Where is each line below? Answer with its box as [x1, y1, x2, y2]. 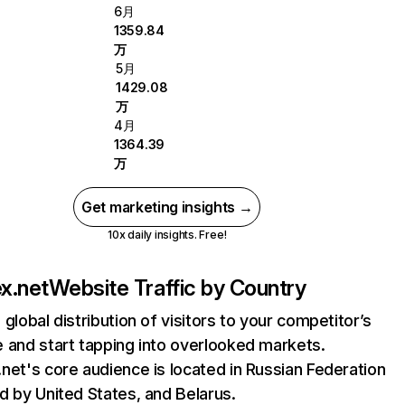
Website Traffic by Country [48, 275, 306, 301]
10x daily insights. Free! [108, 228, 227, 241]
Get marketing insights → [81, 198, 253, 216]
